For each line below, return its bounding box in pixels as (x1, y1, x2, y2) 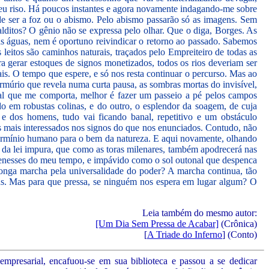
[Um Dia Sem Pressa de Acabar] (95, 219, 219, 229)
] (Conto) (222, 229, 257, 240)
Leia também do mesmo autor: (142, 208, 257, 218)
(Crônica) (219, 219, 257, 229)
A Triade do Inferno (147, 229, 222, 240)
